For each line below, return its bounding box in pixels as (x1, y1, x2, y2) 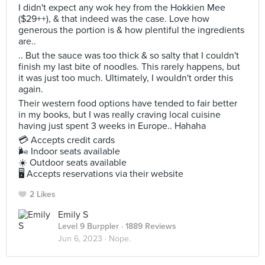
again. (18, 83, 43, 95)
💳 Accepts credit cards (18, 134, 115, 146)
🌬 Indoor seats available (18, 146, 120, 157)
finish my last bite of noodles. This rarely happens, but (18, 61, 240, 73)
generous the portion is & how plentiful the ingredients (18, 24, 244, 36)
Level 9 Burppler (58, 221, 119, 231)
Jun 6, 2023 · (58, 234, 109, 244)
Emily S (58, 209, 88, 221)
